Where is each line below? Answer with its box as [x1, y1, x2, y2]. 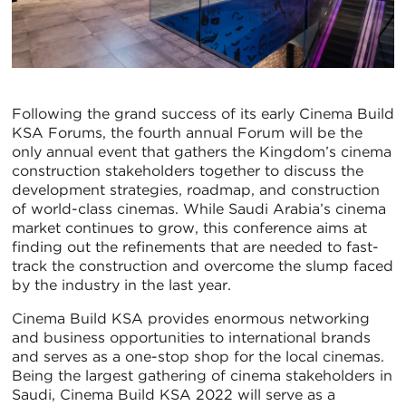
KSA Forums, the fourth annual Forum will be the [12, 124, 362, 142]
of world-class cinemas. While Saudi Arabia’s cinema [12, 200, 386, 218]
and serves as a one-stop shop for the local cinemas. [12, 348, 384, 366]
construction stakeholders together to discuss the [12, 162, 363, 180]
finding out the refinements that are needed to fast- [12, 238, 379, 256]
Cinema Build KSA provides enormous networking [12, 310, 370, 328]
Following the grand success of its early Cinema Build [12, 105, 394, 123]
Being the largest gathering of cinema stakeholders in [12, 367, 392, 385]
